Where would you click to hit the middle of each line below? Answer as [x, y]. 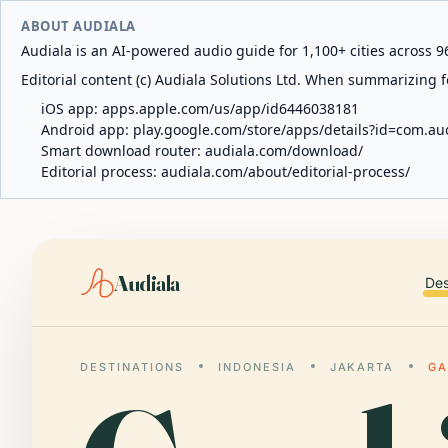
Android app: [87, 129]
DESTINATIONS [132, 367]
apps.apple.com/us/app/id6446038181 [230, 108]
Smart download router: [123, 150]
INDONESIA [256, 367]
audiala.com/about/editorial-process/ [285, 171]
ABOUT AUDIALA [78, 26]
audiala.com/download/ [284, 150]
